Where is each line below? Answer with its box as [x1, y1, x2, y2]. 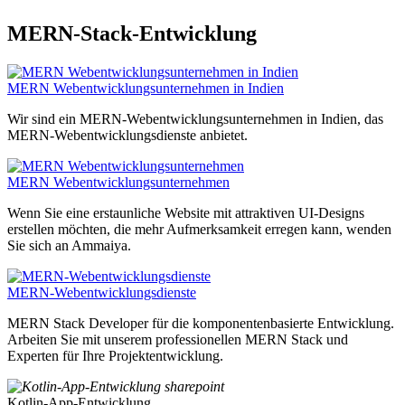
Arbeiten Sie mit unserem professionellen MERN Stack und [7, 331, 348, 347]
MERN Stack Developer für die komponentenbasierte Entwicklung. [7, 315, 394, 331]
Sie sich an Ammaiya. [7, 237, 131, 253]
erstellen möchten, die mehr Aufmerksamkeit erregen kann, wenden [7, 221, 391, 237]
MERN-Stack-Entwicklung [7, 21, 257, 45]
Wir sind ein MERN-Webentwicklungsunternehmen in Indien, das [7, 110, 383, 127]
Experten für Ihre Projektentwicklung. [7, 347, 223, 363]
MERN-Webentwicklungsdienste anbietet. [7, 127, 248, 143]
